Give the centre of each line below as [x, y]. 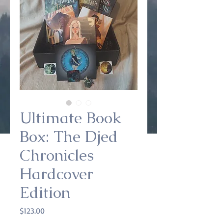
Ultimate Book [70, 118]
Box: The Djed [69, 136]
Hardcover [56, 174]
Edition [45, 192]
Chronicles [57, 155]
